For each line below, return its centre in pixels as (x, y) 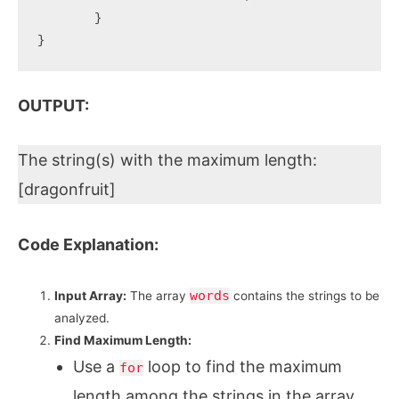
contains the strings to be (305, 295)
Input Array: (91, 295)
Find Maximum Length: (123, 340)
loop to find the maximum (242, 366)
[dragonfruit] (67, 190)
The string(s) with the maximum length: (167, 160)
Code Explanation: (88, 245)
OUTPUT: (53, 105)
